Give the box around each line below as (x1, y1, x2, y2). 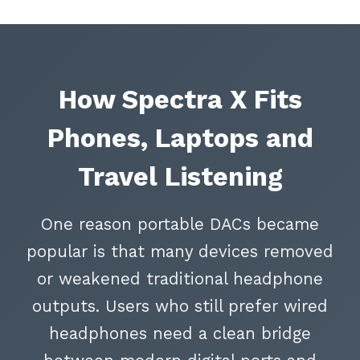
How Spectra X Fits (58, 84, 302, 116)
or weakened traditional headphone (37, 269, 323, 289)
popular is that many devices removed (27, 242, 333, 262)
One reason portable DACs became (41, 215, 319, 235)
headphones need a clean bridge (49, 324, 311, 344)
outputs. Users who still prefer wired (32, 297, 328, 317)
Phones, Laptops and (47, 123, 313, 154)
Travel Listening (77, 162, 283, 193)
